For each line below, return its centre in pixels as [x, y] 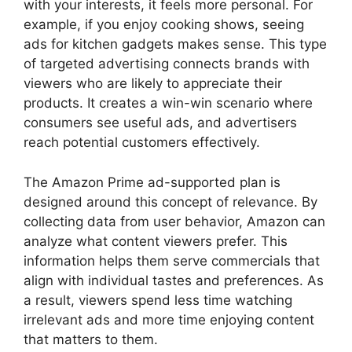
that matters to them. [91, 339]
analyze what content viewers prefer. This [156, 241]
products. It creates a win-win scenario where [168, 103]
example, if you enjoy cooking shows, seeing [164, 24]
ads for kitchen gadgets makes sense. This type [175, 44]
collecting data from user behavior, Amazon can [174, 221]
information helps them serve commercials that [172, 260]
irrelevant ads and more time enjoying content [169, 319]
